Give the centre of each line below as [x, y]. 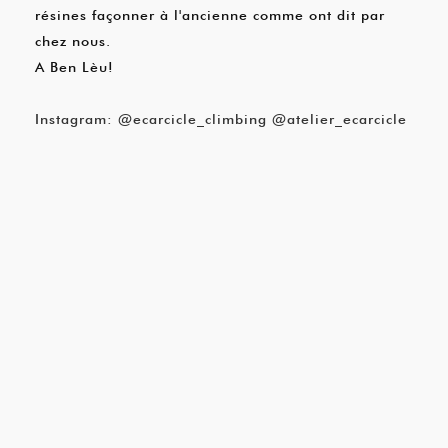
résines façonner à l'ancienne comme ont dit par [210, 15]
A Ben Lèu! [74, 67]
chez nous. [73, 41]
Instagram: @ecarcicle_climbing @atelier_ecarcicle [221, 119]
